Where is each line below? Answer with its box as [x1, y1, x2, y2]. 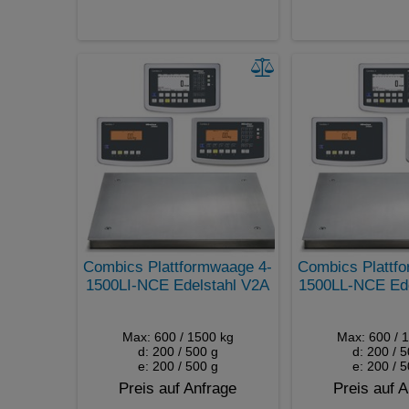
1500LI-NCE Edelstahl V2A [86, 276, 269, 294]
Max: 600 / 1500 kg [121, 329, 234, 344]
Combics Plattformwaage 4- [83, 257, 272, 276]
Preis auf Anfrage [119, 379, 236, 397]
